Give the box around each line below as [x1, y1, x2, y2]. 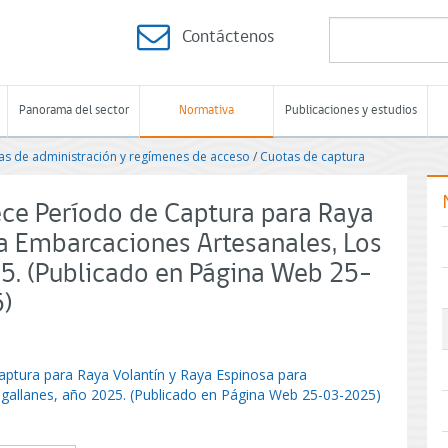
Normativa [179, 104, 234, 117]
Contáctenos [182, 28, 274, 47]
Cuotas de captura [260, 148, 365, 165]
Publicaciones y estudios [284, 104, 417, 117]
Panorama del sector [18, 104, 129, 117]
